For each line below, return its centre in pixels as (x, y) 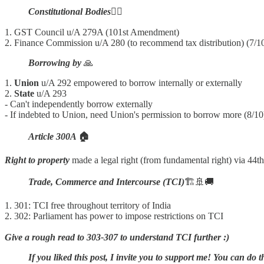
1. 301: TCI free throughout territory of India (88, 205)
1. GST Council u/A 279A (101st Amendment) (92, 32)
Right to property (37, 160)
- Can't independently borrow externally (79, 104)
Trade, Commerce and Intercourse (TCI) (106, 181)
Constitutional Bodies (70, 11)
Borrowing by (55, 62)
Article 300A (53, 136)
